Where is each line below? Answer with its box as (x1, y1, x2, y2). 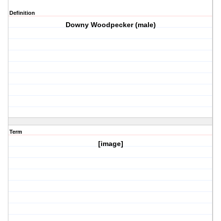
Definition (9, 10, 35, 16)
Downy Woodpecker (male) (65, 21, 156, 29)
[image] (98, 140, 123, 148)
